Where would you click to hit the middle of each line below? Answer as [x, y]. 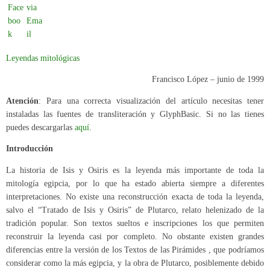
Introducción [30, 149]
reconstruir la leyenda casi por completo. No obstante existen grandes [135, 236]
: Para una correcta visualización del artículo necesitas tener [151, 101]
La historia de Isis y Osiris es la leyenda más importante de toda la [135, 170]
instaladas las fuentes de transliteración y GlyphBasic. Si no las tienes [135, 114]
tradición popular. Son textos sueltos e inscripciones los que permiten [135, 223]
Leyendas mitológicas [43, 58]
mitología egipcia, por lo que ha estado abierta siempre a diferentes [135, 183]
